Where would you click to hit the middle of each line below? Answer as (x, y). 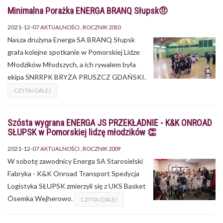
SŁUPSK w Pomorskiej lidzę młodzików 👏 (82, 132)
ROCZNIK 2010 (102, 27)
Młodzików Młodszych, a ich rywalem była (72, 64)
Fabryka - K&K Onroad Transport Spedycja (73, 173)
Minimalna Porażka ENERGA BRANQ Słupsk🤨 (88, 10)
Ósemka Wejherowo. (41, 198)
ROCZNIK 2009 (102, 148)
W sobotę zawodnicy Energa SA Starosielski (75, 161)
